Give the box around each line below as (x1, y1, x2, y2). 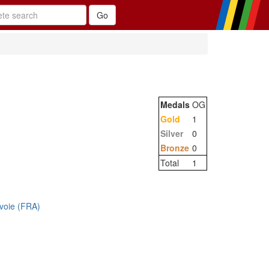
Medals (160, 98, 190, 110)
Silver (160, 127, 183, 139)
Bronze (160, 142, 189, 154)
